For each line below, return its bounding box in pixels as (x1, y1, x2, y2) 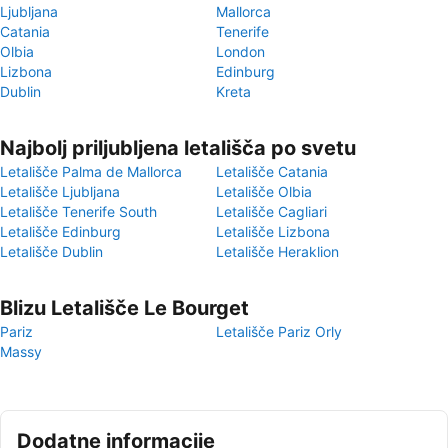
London (216, 43, 265, 60)
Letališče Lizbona (216, 223, 330, 240)
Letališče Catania (216, 163, 328, 180)
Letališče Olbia (216, 183, 312, 200)
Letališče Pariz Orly (216, 323, 342, 340)
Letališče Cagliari (216, 203, 327, 220)
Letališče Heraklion (216, 243, 339, 260)
